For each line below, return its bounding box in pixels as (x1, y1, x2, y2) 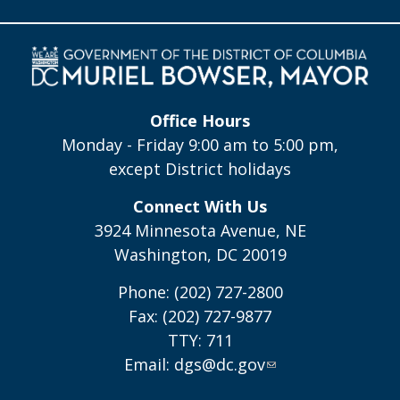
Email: (124, 353, 174, 375)
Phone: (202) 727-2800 (117, 280, 283, 303)
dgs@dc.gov (174, 353, 265, 375)
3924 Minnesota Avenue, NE (94, 219, 306, 241)
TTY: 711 (167, 329, 233, 351)
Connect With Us (133, 195, 267, 217)
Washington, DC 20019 (113, 243, 287, 265)
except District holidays (109, 157, 291, 179)
